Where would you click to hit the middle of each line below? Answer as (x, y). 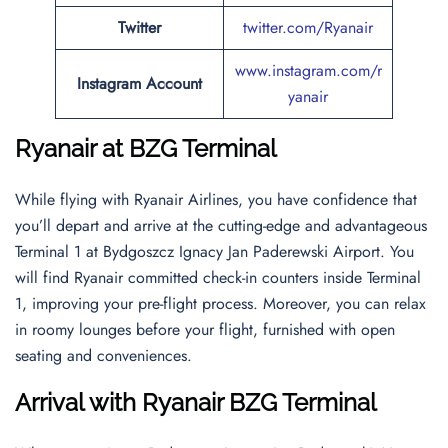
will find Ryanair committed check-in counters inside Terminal (218, 277)
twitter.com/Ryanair (308, 27)
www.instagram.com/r (308, 70)
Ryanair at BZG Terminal (146, 148)
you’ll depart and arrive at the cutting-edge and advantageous (221, 225)
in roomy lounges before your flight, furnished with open (205, 329)
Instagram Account (139, 83)
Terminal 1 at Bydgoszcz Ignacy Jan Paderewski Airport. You (214, 251)
